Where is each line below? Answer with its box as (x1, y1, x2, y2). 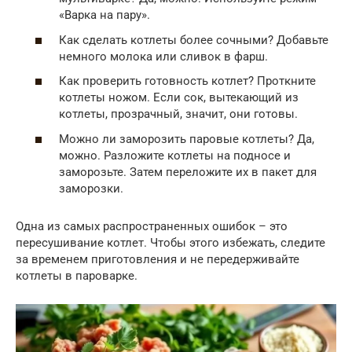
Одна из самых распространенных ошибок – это (16, 218, 288, 233)
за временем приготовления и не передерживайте (16, 251, 299, 266)
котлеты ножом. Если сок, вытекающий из (59, 90, 299, 105)
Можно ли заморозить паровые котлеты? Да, (59, 131, 314, 146)
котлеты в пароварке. (16, 268, 137, 283)
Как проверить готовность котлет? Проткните (59, 74, 316, 89)
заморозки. (59, 181, 123, 196)
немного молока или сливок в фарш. (59, 49, 268, 64)
